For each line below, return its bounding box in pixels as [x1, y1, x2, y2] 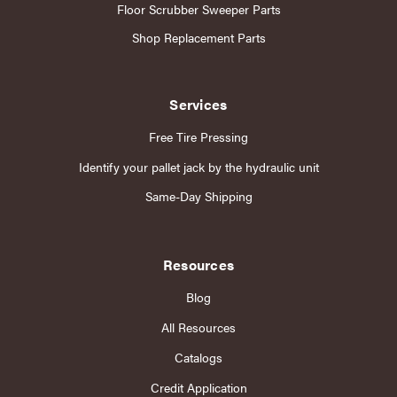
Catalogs [175, 348, 222, 367]
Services [169, 93, 228, 114]
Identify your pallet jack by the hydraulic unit [78, 157, 319, 175]
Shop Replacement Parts [131, 27, 266, 46]
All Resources [161, 318, 236, 337]
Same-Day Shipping [144, 187, 253, 206]
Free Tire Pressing [149, 127, 248, 145]
